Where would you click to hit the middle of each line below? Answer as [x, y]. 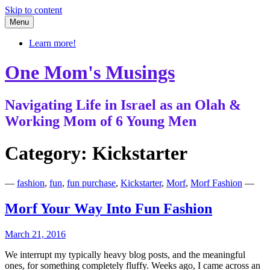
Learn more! [52, 43]
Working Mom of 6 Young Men [101, 121]
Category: [49, 153]
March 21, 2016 [35, 234]
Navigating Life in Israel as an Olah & [123, 105]
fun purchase [91, 183]
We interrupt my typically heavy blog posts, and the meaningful [125, 254]
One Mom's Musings [90, 73]
